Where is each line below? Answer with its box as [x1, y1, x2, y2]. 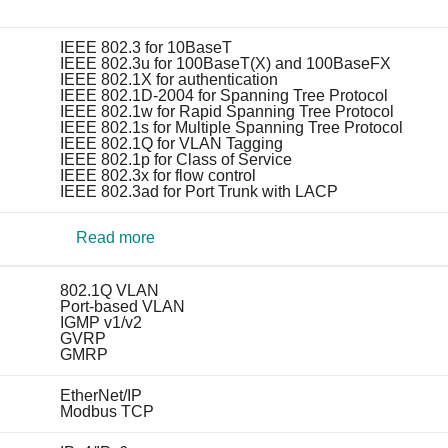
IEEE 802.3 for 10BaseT [59, 38, 232, 56]
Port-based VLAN [59, 297, 185, 315]
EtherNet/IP [59, 386, 142, 404]
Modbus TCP [59, 402, 154, 420]
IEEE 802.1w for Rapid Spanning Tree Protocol [59, 102, 394, 120]
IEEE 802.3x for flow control [59, 166, 256, 184]
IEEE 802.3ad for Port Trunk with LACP [59, 182, 338, 200]
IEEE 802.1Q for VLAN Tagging [59, 134, 283, 152]
